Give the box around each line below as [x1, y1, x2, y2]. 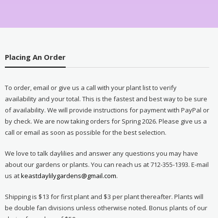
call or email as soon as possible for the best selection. [4, 127, 166, 137]
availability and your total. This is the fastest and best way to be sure [4, 94, 207, 103]
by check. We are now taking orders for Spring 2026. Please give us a [4, 116, 207, 126]
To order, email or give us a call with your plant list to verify [4, 83, 177, 92]
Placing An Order [4, 52, 66, 62]
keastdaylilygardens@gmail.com [20, 171, 116, 180]
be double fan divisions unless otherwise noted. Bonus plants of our [4, 203, 207, 212]
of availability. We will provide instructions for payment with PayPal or [4, 105, 209, 114]
